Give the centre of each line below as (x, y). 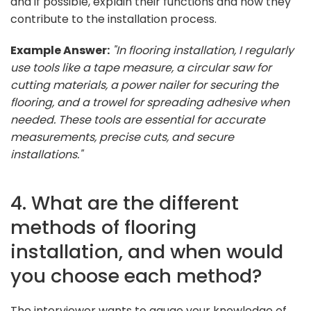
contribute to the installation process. (114, 19)
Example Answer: (60, 50)
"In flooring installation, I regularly (203, 50)
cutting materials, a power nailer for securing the (144, 85)
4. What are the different (125, 203)
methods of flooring (103, 227)
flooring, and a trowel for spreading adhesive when (150, 102)
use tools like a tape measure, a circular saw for (141, 67)
